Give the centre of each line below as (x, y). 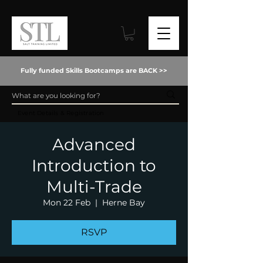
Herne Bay (124, 202)
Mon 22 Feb (67, 202)
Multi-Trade (94, 186)
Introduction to (94, 165)
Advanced (94, 144)
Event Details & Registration (61, 113)
